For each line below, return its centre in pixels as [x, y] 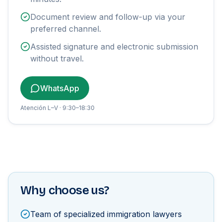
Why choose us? [65, 190]
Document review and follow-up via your [108, 17]
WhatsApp [60, 88]
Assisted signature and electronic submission [114, 47]
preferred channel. [66, 29]
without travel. [57, 58]
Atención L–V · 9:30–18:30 [57, 108]
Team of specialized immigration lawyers [106, 214]
